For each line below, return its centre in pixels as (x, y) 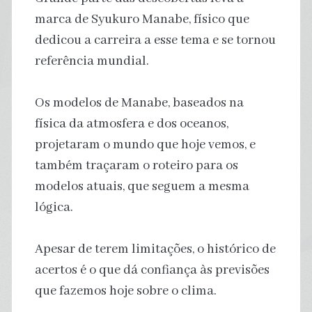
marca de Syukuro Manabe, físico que (142, 19)
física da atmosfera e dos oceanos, (131, 124)
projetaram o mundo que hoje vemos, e (145, 145)
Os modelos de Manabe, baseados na (139, 103)
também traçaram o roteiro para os (136, 165)
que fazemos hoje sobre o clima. (125, 291)
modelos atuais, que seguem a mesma (142, 186)
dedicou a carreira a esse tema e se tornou (155, 40)
